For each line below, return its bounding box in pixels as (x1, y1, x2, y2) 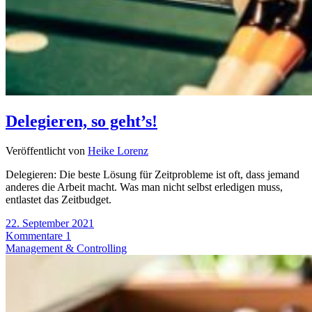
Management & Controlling (6, 242, 127, 255)
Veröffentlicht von (6, 145, 88, 157)
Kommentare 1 (6, 230, 71, 242)
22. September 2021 (6, 217, 94, 230)
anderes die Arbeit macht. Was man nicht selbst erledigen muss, (6, 181, 283, 194)
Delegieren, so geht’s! (6, 112, 157, 131)
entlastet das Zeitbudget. (6, 194, 111, 206)
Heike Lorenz (88, 145, 148, 157)
